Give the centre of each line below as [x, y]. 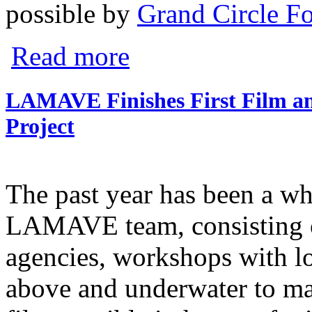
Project [40, 126]
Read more [70, 56]
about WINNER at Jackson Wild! [203, 47]
